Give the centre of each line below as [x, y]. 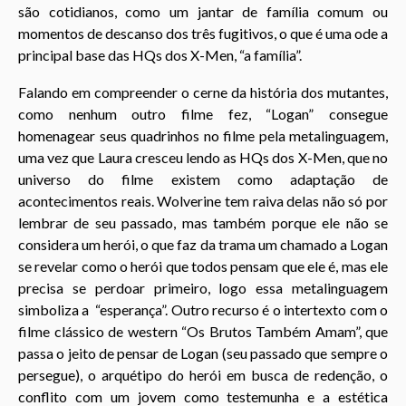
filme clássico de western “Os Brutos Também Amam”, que [203, 331]
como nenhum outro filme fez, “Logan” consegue [203, 113]
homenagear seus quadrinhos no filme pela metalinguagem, [203, 135]
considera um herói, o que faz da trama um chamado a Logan [203, 244]
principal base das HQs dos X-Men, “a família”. [160, 55]
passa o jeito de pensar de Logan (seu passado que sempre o [203, 353]
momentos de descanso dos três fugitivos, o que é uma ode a [203, 34]
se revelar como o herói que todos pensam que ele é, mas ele [203, 266]
